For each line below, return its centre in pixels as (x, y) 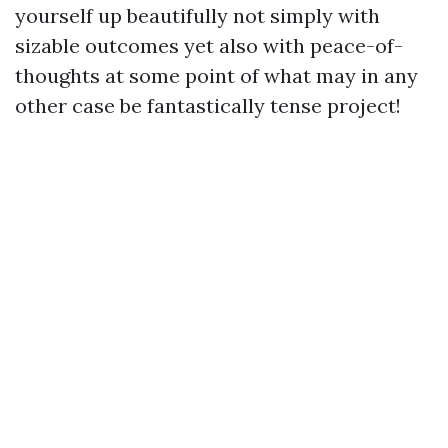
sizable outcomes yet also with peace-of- (209, 45)
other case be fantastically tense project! (208, 105)
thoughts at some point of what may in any (216, 75)
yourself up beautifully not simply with (197, 15)
